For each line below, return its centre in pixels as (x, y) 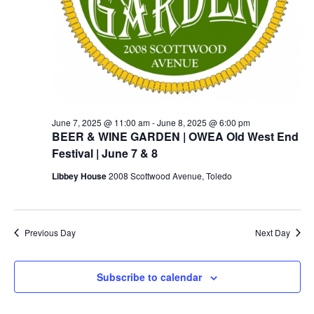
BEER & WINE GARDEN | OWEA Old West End (175, 136)
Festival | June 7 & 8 (104, 153)
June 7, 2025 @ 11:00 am (101, 122)
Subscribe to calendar (149, 277)
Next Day (272, 232)
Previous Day (50, 232)
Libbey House (80, 176)
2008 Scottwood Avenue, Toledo (170, 176)
